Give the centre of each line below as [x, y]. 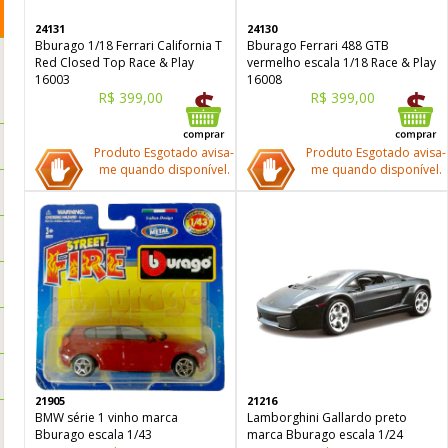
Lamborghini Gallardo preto [327, 417]
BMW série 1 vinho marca [106, 417]
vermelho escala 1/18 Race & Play [341, 62]
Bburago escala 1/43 [93, 434]
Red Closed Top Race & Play [114, 62]
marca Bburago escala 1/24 [325, 434]
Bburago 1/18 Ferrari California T [128, 45]
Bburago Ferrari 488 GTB [318, 45]
